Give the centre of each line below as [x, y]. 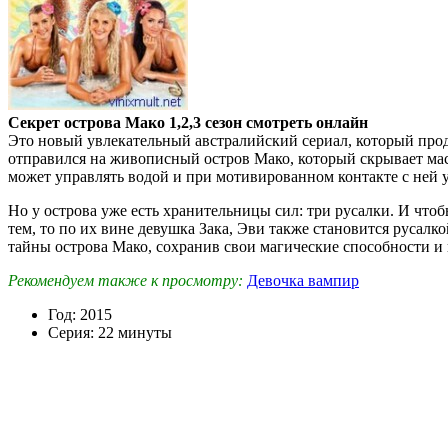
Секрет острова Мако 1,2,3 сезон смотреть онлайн [188, 122]
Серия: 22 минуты [110, 332]
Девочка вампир [303, 280]
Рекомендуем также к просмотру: [125, 280]
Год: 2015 [80, 314]
